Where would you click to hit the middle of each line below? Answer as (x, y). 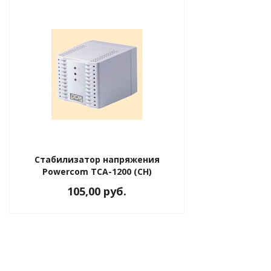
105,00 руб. (97, 191)
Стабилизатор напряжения (97, 160)
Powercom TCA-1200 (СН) (97, 172)
